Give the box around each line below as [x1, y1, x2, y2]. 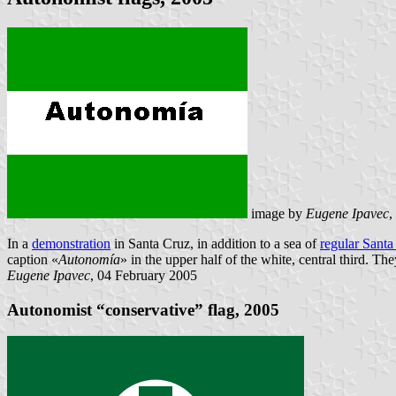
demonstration [32, 236, 110, 252]
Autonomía [58, 252, 120, 268]
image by [247, 206, 306, 222]
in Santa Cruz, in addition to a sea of [110, 236, 320, 252]
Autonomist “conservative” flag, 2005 [7, 300, 279, 319]
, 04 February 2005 [90, 268, 197, 284]
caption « [7, 252, 58, 268]
